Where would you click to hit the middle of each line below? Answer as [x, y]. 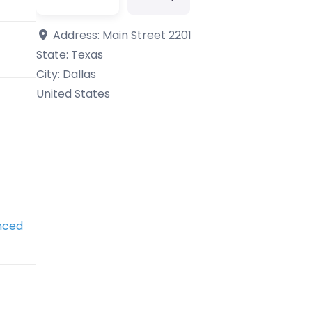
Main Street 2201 [147, 35]
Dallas [79, 74]
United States [73, 93]
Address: [77, 35]
